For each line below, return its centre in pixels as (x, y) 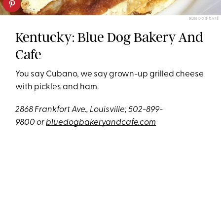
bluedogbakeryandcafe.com (101, 123)
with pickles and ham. (57, 87)
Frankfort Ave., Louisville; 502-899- (99, 110)
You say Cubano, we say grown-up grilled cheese (110, 74)
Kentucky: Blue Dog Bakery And (110, 37)
